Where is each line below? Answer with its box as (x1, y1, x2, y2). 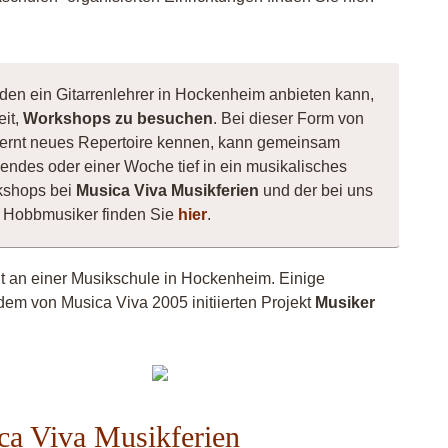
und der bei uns (259, 182, 373, 199)
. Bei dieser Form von (213, 110, 364, 127)
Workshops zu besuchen (23, 110, 213, 127)
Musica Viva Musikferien (76, 182, 259, 199)
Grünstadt (199, 377, 331, 407)
